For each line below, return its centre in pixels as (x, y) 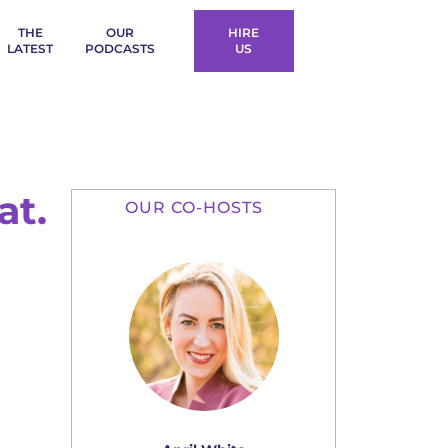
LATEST (30, 48)
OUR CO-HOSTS (193, 207)
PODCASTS (120, 48)
